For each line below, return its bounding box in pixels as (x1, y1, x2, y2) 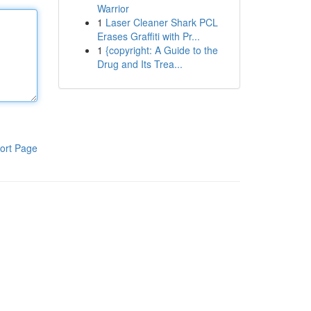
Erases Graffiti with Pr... (96, 29, 200, 43)
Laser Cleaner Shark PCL (105, 15, 218, 29)
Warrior (96, 1, 129, 15)
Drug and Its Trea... (96, 57, 183, 71)
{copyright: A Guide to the (105, 43, 218, 57)
